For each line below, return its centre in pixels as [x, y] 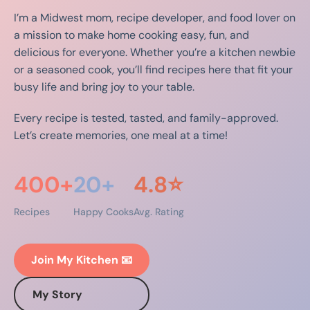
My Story [57, 294]
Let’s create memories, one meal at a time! [121, 135]
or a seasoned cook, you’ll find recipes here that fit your [153, 69]
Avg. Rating [159, 211]
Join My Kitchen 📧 [82, 259]
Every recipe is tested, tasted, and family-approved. [146, 118]
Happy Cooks [103, 211]
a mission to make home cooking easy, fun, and [131, 35]
